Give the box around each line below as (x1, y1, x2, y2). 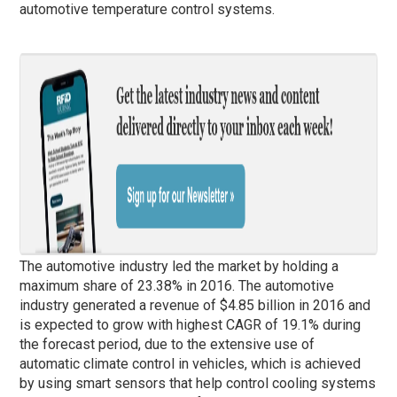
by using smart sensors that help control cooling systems (19, 374, 377, 392)
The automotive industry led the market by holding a (19, 257, 339, 275)
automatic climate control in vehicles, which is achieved (19, 354, 362, 372)
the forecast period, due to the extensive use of (19, 335, 315, 353)
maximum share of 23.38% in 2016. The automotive (19, 276, 335, 294)
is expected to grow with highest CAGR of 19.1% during (19, 315, 362, 333)
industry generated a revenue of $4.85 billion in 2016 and (19, 296, 371, 314)
